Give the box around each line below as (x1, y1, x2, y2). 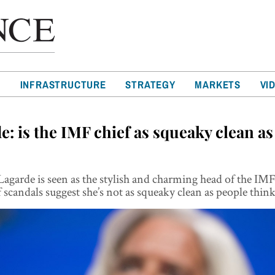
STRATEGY (125, 78, 176, 91)
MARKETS (195, 78, 241, 91)
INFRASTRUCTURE (20, 78, 106, 91)
